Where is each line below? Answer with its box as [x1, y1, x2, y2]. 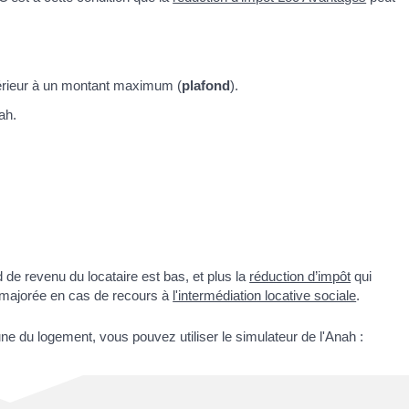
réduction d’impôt [249, 267, 351, 284]
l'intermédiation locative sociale [173, 287, 357, 303]
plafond [182, 78, 230, 94]
